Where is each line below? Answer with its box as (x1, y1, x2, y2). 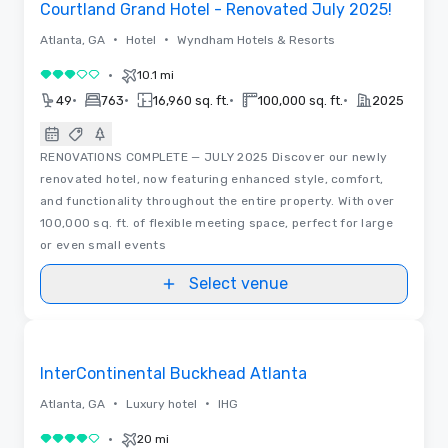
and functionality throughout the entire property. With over (40, 193, 395, 208)
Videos (204, 312, 244, 327)
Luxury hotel (126, 396, 197, 411)
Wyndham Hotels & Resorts (177, 32, 335, 47)
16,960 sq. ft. (153, 92, 229, 108)
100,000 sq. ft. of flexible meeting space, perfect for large (40, 215, 393, 230)
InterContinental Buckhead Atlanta (40, 363, 307, 383)
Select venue (188, 273, 288, 293)
